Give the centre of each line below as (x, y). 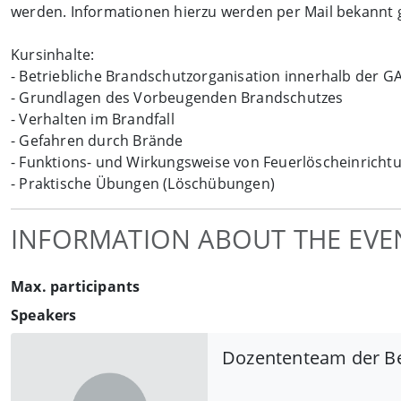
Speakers (44, 316)
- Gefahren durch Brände (97, 141)
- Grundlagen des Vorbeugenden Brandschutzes (177, 98)
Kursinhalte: (53, 55)
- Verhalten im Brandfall (93, 119)
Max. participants (76, 287)
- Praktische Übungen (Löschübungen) (143, 184)
